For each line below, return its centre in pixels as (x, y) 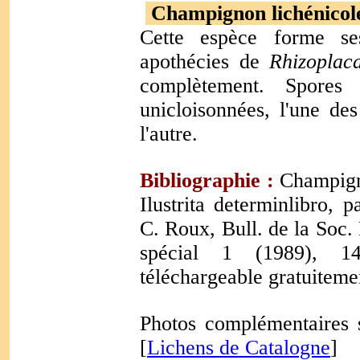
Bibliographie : (207, 180)
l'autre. (169, 134)
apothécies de (205, 61)
